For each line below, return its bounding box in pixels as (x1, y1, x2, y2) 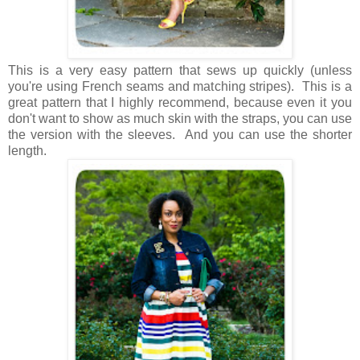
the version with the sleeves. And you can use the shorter (8, 128, 352, 142)
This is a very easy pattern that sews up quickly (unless (8, 63, 352, 78)
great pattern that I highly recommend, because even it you (8, 96, 352, 110)
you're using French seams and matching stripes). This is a (8, 80, 352, 94)
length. (8, 144, 53, 158)
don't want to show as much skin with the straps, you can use (8, 112, 352, 126)
